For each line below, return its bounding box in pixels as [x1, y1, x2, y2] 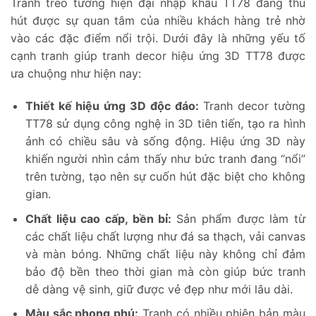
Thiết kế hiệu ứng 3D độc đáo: [25, 98, 199, 113]
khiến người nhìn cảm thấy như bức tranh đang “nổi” [25, 151, 305, 166]
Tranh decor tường [198, 98, 306, 113]
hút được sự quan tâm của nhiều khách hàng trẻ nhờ [11, 13, 305, 28]
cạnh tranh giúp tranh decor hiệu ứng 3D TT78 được [11, 49, 305, 63]
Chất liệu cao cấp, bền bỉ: [25, 211, 177, 226]
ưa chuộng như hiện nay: [11, 66, 141, 81]
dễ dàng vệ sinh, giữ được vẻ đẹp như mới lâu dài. [25, 281, 293, 296]
